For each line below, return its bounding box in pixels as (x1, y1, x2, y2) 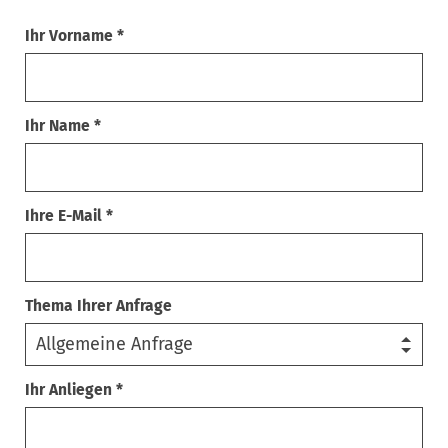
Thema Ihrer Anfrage (25, 296, 172, 316)
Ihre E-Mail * (25, 206, 113, 226)
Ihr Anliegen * (25, 380, 123, 400)
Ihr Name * (25, 116, 101, 136)
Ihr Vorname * (25, 26, 124, 46)
